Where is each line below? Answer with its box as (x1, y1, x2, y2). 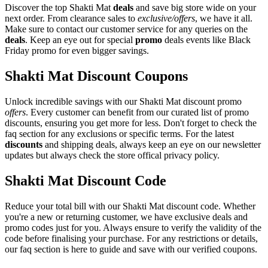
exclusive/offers (138, 13, 195, 23)
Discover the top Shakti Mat (5, 2, 113, 13)
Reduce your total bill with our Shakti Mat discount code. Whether (5, 200, 255, 211)
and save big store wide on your (133, 2, 256, 13)
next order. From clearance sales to (5, 13, 138, 23)
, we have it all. (195, 13, 252, 23)
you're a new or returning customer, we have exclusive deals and (5, 211, 248, 222)
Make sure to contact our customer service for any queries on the (5, 23, 248, 34)
